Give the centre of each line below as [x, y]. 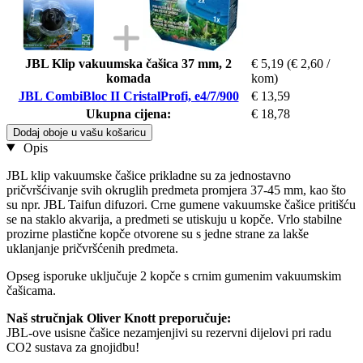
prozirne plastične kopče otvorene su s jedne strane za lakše [158, 233]
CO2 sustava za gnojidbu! [73, 347]
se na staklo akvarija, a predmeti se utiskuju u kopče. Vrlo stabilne [174, 219]
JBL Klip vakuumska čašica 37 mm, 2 [128, 63]
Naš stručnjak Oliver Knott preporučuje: [119, 318]
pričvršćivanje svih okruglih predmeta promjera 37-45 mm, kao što [176, 190]
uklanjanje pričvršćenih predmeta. [92, 248]
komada [128, 78]
